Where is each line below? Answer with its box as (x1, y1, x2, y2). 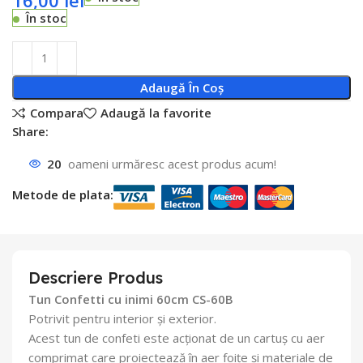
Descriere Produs (28, 267, 163, 288)
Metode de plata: (12, 186, 114, 203)
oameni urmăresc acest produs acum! (68, 156, 277, 173)
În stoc (26, 9, 67, 26)
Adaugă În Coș (139, 79, 224, 96)
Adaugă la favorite (100, 105, 211, 122)
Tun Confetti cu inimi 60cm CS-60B (28, 290, 233, 307)
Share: (12, 122, 49, 139)
